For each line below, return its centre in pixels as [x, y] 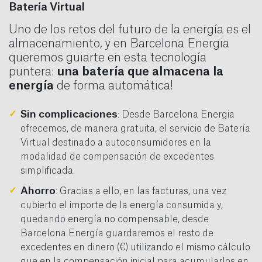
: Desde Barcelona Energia [176, 115]
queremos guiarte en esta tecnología [108, 58]
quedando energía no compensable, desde [115, 220]
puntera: [33, 72]
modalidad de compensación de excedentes [117, 157]
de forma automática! [113, 86]
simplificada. [49, 171]
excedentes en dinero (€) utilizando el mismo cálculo [135, 248]
